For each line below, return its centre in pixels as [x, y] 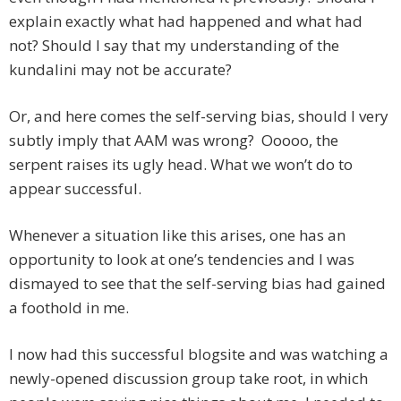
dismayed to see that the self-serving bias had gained [197, 284]
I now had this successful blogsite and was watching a [199, 354]
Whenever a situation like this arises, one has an [177, 235]
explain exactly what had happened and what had [186, 21]
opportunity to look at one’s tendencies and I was [182, 260]
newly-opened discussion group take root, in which [188, 379]
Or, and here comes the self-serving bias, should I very [199, 116]
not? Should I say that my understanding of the [174, 46]
